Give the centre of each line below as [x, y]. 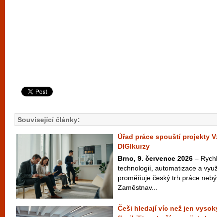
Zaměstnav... [138, 187]
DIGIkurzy [134, 146]
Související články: [49, 120]
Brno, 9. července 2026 [155, 158]
